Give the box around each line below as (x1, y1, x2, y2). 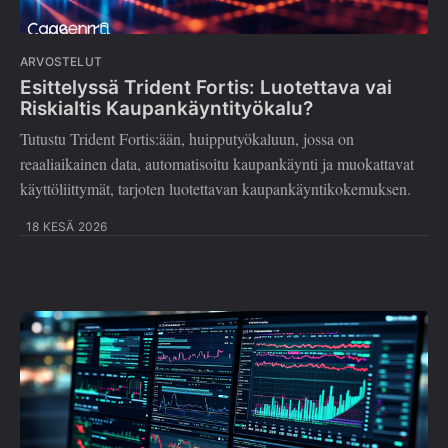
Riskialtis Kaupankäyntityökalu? (20, 96, 313, 120)
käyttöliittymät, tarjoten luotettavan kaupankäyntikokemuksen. (20, 178, 411, 200)
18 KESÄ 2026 (26, 219, 108, 235)
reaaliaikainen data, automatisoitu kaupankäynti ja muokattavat (20, 153, 414, 175)
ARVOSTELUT (20, 54, 102, 70)
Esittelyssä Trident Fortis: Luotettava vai (20, 75, 392, 99)
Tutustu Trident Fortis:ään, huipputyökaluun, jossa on (20, 128, 354, 150)
